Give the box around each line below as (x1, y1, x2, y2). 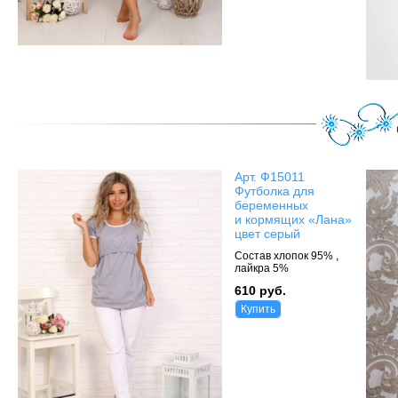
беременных (235, 197, 308, 212)
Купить (241, 302, 275, 315)
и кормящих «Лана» (235, 211, 352, 227)
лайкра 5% (235, 261, 289, 275)
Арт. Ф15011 (235, 169, 305, 184)
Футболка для (235, 183, 314, 198)
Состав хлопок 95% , (235, 249, 338, 262)
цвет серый (235, 226, 300, 241)
